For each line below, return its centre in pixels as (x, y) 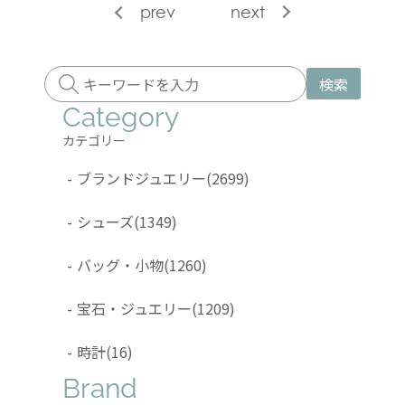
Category (121, 117)
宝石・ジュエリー (134, 308)
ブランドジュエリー (141, 178)
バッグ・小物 (120, 264)
